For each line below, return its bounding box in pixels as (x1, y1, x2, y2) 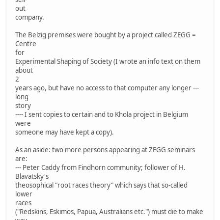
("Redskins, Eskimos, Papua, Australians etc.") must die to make (15, 207, 203, 216)
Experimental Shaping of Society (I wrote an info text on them (15, 56, 200, 66)
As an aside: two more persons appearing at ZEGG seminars (15, 145, 195, 154)
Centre (15, 39, 36, 48)
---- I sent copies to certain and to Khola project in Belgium (15, 110, 188, 119)
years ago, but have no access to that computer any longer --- (15, 83, 199, 92)
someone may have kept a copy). (15, 127, 114, 137)
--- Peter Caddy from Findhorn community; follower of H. (15, 163, 186, 172)
